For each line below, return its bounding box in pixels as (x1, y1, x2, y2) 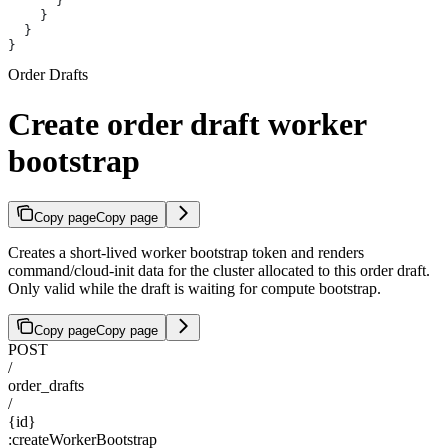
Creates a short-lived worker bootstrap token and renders (8, 244, 364, 261)
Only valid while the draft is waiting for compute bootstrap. (8, 280, 381, 297)
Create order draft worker (8, 105, 366, 142)
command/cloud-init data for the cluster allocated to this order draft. (8, 262, 430, 279)
